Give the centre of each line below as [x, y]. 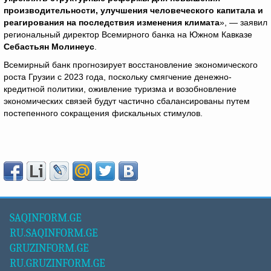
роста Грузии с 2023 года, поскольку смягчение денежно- [118, 77]
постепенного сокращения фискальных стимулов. [103, 113]
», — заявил [243, 22]
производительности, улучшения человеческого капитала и [133, 10]
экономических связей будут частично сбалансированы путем [127, 101]
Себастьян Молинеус [49, 47]
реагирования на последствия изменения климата [112, 22]
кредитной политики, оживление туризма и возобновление [120, 89]
